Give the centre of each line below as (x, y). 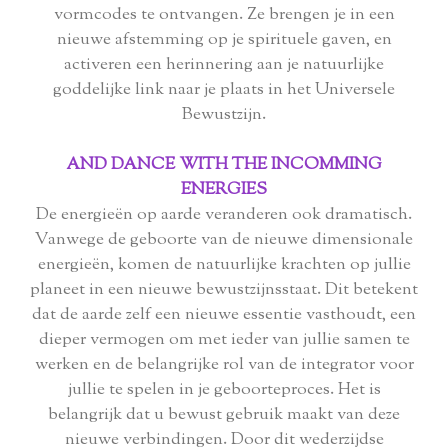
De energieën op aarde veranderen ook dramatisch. (224, 215)
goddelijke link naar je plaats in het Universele (224, 90)
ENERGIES (224, 190)
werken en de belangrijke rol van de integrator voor (224, 365)
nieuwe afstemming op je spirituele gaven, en (224, 40)
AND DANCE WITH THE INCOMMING (224, 165)
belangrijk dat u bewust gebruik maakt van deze (224, 415)
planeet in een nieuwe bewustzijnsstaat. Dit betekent (224, 290)
